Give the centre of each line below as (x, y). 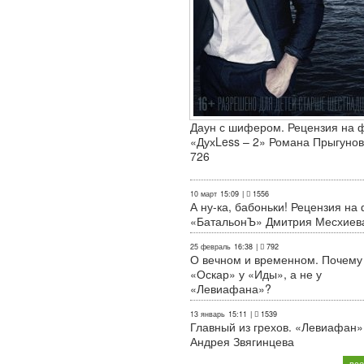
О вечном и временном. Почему (276, 260)
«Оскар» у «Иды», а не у (256, 274)
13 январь (208, 314)
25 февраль (210, 247)
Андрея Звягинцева (242, 342)
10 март (204, 194)
